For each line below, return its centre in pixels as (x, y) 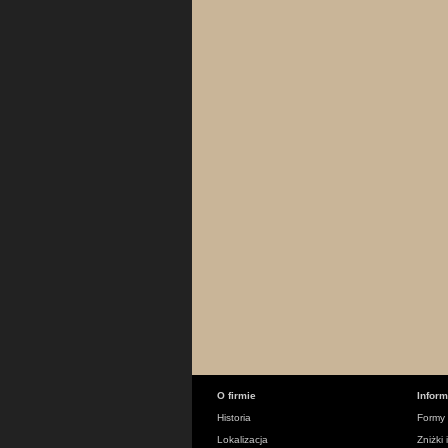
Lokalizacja (242, 439)
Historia (234, 417)
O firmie (236, 395)
